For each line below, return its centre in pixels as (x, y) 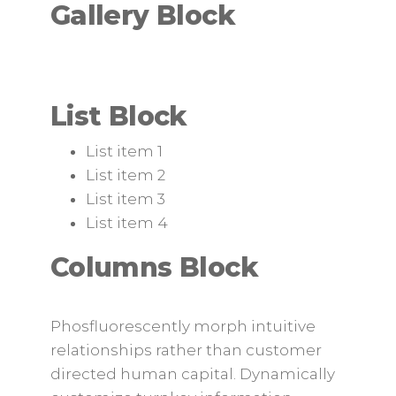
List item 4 (126, 223)
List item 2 (125, 175)
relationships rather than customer (186, 350)
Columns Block (154, 267)
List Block (118, 116)
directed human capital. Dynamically (192, 374)
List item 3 (125, 199)
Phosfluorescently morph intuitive (183, 326)
